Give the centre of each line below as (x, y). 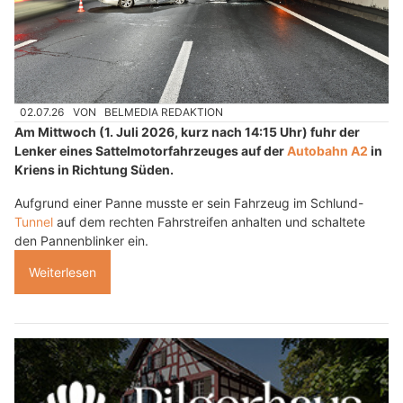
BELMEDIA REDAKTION (164, 112)
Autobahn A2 (327, 150)
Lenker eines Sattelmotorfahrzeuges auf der (151, 150)
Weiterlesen (63, 272)
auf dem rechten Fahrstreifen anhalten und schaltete (209, 221)
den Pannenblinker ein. (81, 240)
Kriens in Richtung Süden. (94, 169)
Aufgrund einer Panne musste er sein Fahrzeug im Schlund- (188, 202)
